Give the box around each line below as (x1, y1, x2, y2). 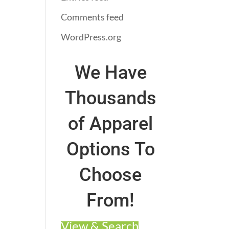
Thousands (64, 87, 156, 109)
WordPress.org (61, 31, 122, 42)
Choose (79, 164, 142, 186)
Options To (66, 139, 155, 160)
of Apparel (68, 113, 153, 134)
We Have (74, 62, 147, 83)
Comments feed (61, 11, 124, 22)
